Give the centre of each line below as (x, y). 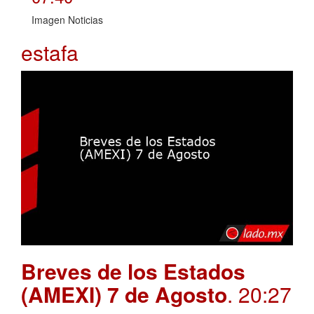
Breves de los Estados (133, 271)
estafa (50, 52)
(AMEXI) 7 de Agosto (124, 294)
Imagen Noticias (67, 19)
